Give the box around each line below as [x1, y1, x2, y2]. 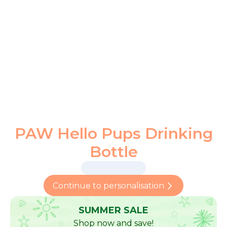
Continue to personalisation [53, 181, 164, 191]
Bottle [89, 142, 138, 161]
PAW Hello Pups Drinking [14, 124, 213, 143]
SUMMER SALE [79, 205, 148, 216]
